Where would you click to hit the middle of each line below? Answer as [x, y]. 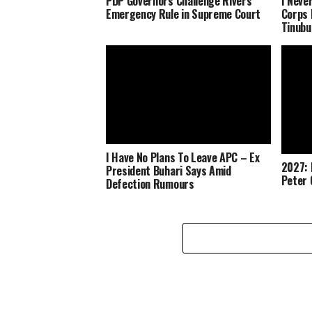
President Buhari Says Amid [169, 170]
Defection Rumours [150, 184]
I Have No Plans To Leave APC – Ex [183, 157]
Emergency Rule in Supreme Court [184, 14]
